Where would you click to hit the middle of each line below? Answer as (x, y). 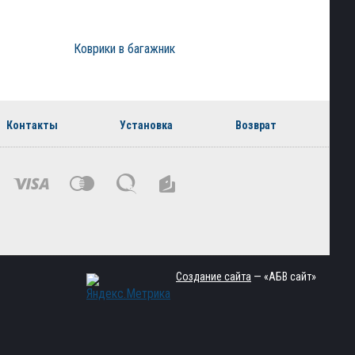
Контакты (32, 125)
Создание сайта (214, 277)
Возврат (256, 125)
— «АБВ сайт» (284, 277)
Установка (147, 125)
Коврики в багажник (124, 49)
